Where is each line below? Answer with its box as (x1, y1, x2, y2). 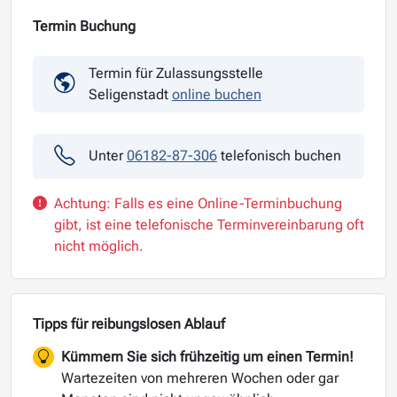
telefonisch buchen (217, 147, 341, 165)
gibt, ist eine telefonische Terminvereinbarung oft (54, 215, 364, 233)
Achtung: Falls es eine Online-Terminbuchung (54, 194, 342, 212)
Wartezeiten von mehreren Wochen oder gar (61, 369, 339, 386)
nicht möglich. (54, 237, 144, 254)
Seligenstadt (89, 85, 172, 103)
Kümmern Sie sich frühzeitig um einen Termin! (61, 347, 354, 365)
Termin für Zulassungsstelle (89, 64, 263, 82)
